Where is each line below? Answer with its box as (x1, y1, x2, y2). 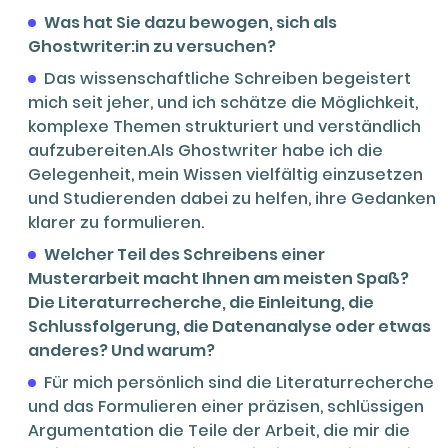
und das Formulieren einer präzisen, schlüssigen (28, 394, 424, 418)
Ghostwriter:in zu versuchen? (28, 34, 276, 58)
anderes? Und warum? (28, 338, 215, 362)
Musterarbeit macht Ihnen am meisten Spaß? (28, 266, 409, 290)
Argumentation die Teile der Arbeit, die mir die (28, 418, 410, 442)
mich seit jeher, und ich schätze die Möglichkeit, (28, 90, 418, 114)
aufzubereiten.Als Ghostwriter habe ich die (28, 138, 383, 162)
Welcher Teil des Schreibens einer (44, 242, 325, 266)
